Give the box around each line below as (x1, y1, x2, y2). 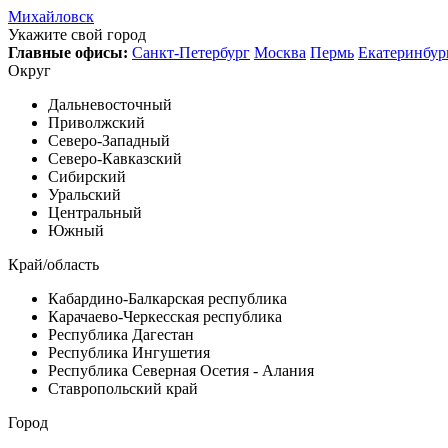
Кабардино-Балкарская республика (48, 290, 287, 307)
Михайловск (8, 8, 94, 25)
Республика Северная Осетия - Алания (48, 362, 314, 379)
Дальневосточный (48, 96, 172, 113)
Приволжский (48, 114, 145, 131)
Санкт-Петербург (132, 44, 250, 61)
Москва (254, 44, 306, 61)
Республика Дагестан (48, 326, 194, 343)
